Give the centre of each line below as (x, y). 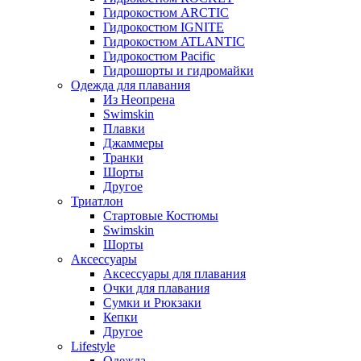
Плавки (124, 128)
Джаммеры (133, 143)
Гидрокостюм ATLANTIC (174, 41)
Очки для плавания (156, 288)
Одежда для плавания (131, 85)
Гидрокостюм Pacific (159, 56)
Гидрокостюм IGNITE (164, 27)
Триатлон (97, 201)
